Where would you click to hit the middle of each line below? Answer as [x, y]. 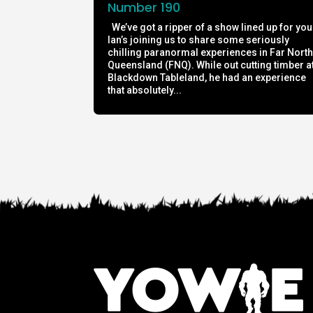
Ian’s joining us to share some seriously [199, 39]
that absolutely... [145, 90]
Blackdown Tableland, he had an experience [207, 77]
